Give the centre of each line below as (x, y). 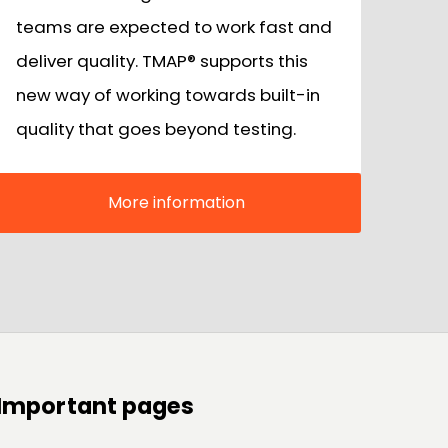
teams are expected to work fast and (174, 27)
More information (176, 202)
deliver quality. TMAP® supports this (162, 61)
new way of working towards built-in (168, 95)
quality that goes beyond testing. (156, 129)
